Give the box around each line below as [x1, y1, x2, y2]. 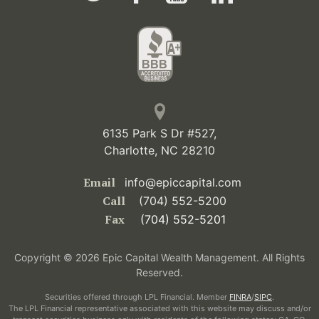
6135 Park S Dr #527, [103, 126, 216, 141]
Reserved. [136, 266, 183, 279]
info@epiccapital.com [124, 175, 241, 190]
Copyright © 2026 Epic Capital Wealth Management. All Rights [14, 251, 305, 264]
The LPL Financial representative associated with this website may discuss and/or [8, 303, 311, 314]
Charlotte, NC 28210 [104, 143, 215, 158]
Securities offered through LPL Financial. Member [45, 292, 229, 303]
